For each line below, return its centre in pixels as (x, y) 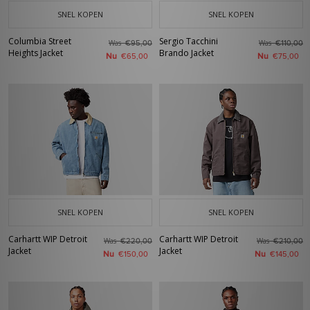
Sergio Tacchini (189, 41)
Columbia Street (40, 41)
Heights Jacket (36, 53)
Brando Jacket (186, 53)
